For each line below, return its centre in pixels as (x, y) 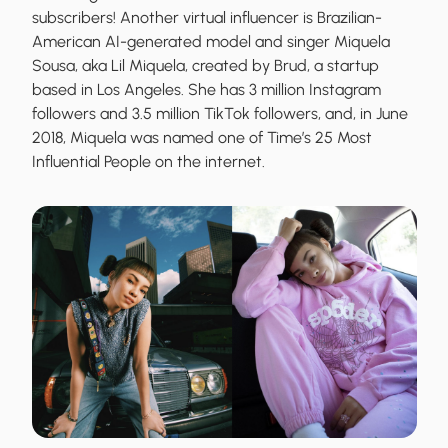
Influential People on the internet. (148, 162)
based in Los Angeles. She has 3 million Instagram (206, 90)
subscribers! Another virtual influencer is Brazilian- (207, 18)
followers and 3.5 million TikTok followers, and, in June (220, 114)
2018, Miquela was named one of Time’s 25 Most (202, 138)
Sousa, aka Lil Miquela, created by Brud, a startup (205, 66)
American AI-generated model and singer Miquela (211, 42)
